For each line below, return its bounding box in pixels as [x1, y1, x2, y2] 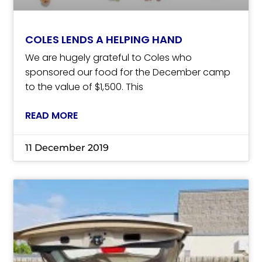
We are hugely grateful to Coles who [25, 51, 192, 65]
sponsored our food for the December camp [25, 65, 231, 80]
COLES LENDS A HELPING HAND [25, 32, 183, 47]
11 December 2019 [25, 142, 109, 154]
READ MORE [25, 109, 78, 123]
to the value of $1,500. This [25, 80, 144, 94]
